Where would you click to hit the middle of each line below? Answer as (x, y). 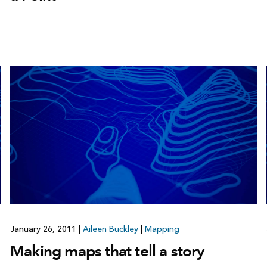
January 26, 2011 (44, 229)
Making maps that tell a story (107, 251)
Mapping (162, 229)
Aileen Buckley (110, 229)
